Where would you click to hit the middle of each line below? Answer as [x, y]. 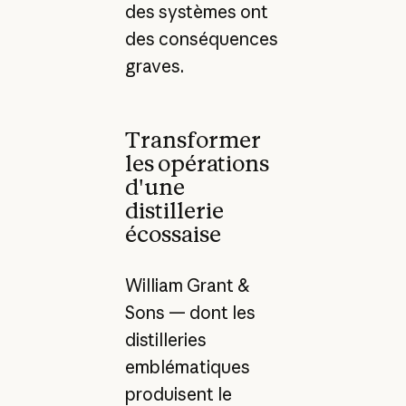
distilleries [165, 339]
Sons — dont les [190, 312]
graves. [154, 66]
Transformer [193, 140]
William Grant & [187, 285]
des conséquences [201, 39]
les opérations [197, 164]
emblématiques [187, 367]
